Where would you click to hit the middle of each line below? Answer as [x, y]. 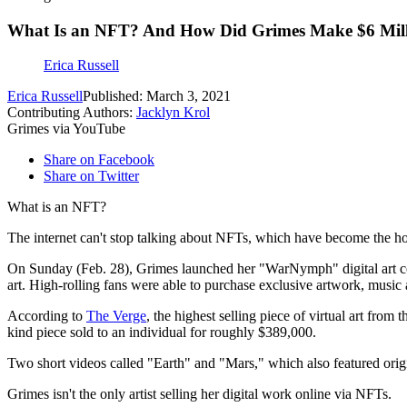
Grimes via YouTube [66, 129]
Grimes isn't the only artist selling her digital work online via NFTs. [199, 394]
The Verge [116, 316]
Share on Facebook [99, 160]
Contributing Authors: [72, 113]
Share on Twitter [91, 176]
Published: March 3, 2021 [157, 96]
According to [47, 316]
